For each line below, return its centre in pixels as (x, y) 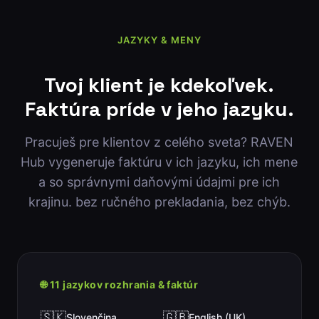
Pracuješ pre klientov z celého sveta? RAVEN (159, 142)
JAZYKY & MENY (159, 40)
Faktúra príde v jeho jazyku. (159, 109)
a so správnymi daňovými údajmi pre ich (159, 182)
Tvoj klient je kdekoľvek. (159, 85)
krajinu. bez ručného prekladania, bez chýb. (159, 202)
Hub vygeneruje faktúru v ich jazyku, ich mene (159, 162)
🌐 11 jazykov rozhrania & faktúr (119, 285)
